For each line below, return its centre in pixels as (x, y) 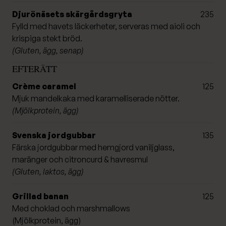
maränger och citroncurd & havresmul (80, 159)
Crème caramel (44, 86)
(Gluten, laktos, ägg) (48, 171)
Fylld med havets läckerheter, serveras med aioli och (106, 26)
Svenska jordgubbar (54, 135)
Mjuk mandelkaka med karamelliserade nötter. (96, 98)
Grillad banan (40, 196)
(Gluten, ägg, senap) (48, 50)
